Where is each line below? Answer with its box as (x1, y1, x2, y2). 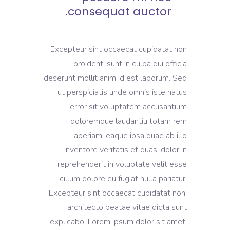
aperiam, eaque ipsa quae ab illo (74, 130, 187, 141)
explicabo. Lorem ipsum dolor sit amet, (50, 216, 187, 227)
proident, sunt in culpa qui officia (73, 58, 187, 69)
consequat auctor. (68, 4, 171, 20)
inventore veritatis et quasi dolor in (64, 144, 187, 156)
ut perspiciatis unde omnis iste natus (57, 87, 187, 98)
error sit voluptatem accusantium (70, 101, 187, 112)
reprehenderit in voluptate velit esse (57, 159, 187, 170)
